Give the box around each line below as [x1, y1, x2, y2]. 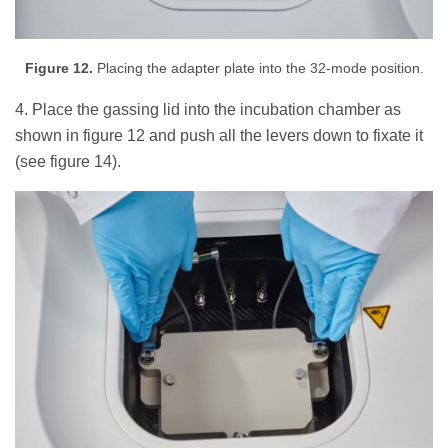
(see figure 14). [15, 153, 121, 171]
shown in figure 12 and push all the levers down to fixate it [15, 127, 423, 145]
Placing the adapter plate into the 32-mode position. [92, 61, 424, 77]
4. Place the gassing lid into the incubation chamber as [15, 101, 401, 119]
